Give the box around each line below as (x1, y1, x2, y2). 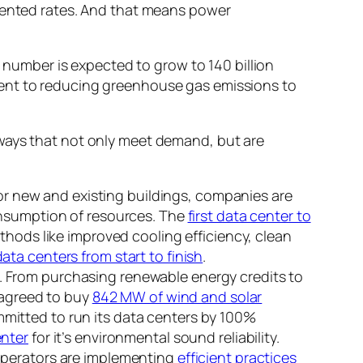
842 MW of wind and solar (92, 287, 263, 307)
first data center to (187, 206, 311, 226)
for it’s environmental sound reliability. (28, 327, 280, 348)
